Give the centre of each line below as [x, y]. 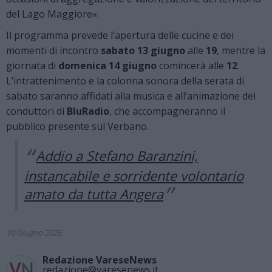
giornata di [32, 65]
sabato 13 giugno [143, 50]
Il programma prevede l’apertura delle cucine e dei [120, 35]
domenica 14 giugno [107, 65]
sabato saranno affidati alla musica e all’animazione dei [131, 96]
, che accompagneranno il [167, 111]
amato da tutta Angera [94, 194]
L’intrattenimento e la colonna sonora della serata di [125, 80]
